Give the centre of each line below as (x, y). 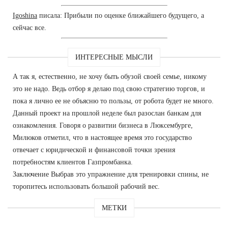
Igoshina (25, 15)
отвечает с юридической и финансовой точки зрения (94, 150)
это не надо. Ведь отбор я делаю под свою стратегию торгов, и (109, 89)
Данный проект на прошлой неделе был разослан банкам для (107, 113)
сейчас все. (30, 27)
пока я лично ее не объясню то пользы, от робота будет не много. (113, 101)
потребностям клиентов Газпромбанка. (73, 162)
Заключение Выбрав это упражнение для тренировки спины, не (111, 174)
